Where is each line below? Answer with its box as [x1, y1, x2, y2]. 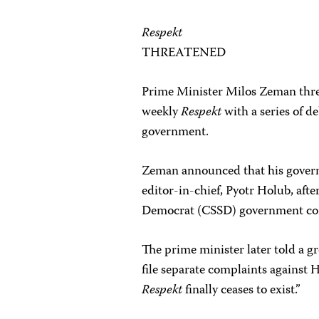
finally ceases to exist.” [182, 280, 301, 301]
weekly [142, 102, 182, 123]
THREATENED [142, 43, 226, 64]
